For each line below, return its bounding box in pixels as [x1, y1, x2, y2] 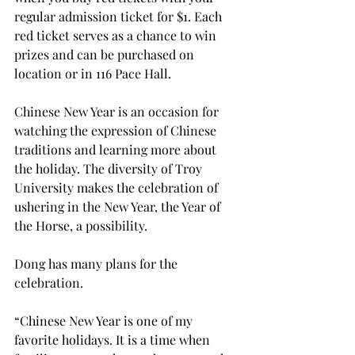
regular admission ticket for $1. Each [14, 7, 225, 25]
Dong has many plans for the [14, 254, 181, 272]
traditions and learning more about [14, 140, 219, 158]
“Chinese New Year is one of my [14, 311, 196, 329]
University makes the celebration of [14, 178, 221, 196]
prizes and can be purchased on [14, 45, 197, 63]
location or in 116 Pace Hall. [14, 64, 171, 82]
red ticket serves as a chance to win [14, 26, 219, 44]
